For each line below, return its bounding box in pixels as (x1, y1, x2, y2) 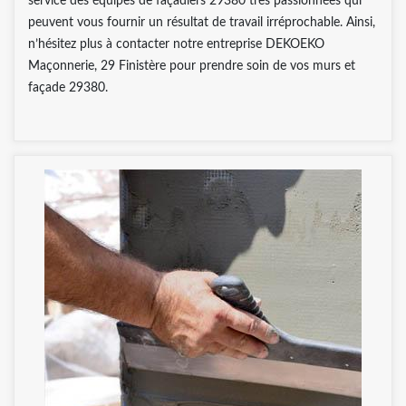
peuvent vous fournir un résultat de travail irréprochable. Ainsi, (28, 15, 375, 29)
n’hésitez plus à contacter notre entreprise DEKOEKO (28, 37, 324, 51)
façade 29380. (28, 81, 108, 94)
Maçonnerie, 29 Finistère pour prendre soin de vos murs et (28, 59, 355, 72)
